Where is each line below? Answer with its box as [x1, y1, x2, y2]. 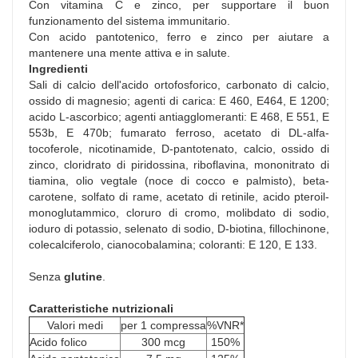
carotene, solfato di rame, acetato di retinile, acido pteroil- [29, 190, 329, 204]
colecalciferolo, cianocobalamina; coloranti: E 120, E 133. [29, 238, 317, 252]
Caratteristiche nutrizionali [29, 302, 173, 316]
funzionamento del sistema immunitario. [29, 14, 230, 28]
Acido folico [30, 336, 87, 349]
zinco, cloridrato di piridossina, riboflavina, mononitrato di [29, 158, 329, 172]
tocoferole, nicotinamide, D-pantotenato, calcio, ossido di [29, 142, 329, 156]
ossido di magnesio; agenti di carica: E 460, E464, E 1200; [29, 94, 329, 108]
